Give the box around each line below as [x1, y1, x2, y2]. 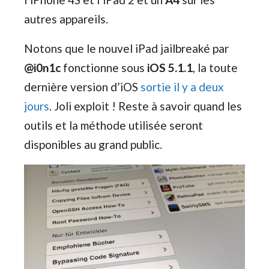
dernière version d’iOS [24, 79, 141, 94]
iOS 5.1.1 [147, 60, 193, 74]
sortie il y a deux [141, 79, 224, 94]
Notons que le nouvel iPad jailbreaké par [24, 41, 229, 55]
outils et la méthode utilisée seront [24, 118, 203, 132]
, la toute [193, 60, 238, 74]
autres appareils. [24, 11, 108, 26]
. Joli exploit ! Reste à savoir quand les [49, 98, 242, 113]
